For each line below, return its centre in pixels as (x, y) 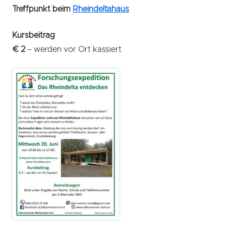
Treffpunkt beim (42, 9)
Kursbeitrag (34, 35)
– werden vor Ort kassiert (74, 49)
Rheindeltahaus (101, 9)
